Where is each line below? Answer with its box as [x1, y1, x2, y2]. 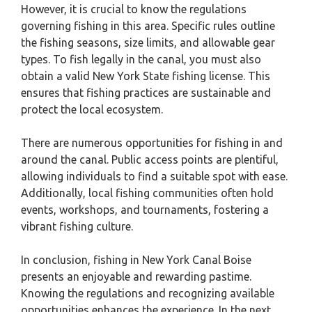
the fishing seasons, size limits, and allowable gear [21, 36, 275, 49]
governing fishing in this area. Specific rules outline [21, 19, 275, 32]
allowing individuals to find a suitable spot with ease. [21, 170, 288, 182]
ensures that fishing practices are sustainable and [21, 86, 271, 99]
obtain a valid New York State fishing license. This [21, 70, 270, 82]
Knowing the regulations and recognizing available [21, 287, 274, 299]
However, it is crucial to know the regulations [21, 3, 247, 15]
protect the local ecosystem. [21, 103, 163, 116]
